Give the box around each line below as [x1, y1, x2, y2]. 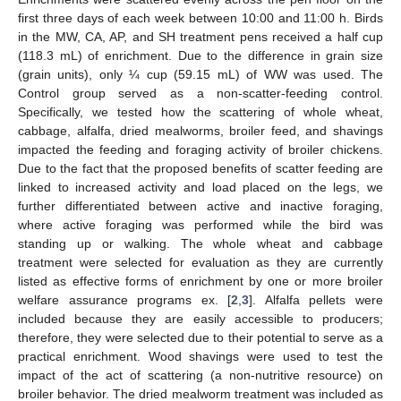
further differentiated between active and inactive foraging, [18, 198, 383, 213]
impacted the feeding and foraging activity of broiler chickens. [18, 141, 383, 157]
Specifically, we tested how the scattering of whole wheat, [18, 104, 383, 119]
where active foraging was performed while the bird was [18, 217, 383, 232]
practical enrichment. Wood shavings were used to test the [18, 348, 383, 363]
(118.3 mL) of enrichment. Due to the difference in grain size [18, 47, 383, 63]
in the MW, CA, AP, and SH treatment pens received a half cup [18, 29, 383, 44]
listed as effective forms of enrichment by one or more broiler [18, 273, 383, 288]
